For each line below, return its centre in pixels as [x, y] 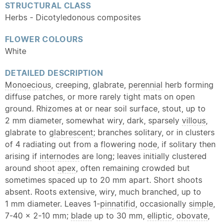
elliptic [160, 216]
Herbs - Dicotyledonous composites [73, 17]
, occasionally [162, 204]
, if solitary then [186, 144]
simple [201, 204]
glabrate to [27, 132]
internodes [59, 156]
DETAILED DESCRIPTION [54, 73]
